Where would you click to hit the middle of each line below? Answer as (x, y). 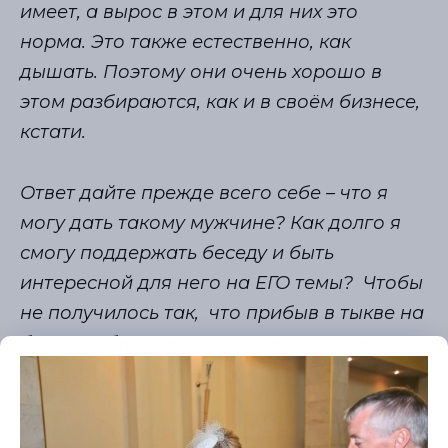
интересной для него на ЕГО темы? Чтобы (221, 282)
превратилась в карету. (136, 372)
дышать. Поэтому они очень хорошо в (201, 72)
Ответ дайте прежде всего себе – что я (204, 192)
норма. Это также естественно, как (185, 42)
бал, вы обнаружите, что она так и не (197, 342)
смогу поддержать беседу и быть (177, 252)
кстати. (53, 132)
